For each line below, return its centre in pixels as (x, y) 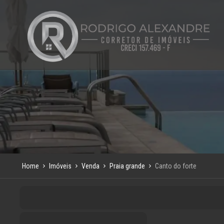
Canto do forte (175, 166)
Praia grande (127, 166)
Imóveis (60, 166)
